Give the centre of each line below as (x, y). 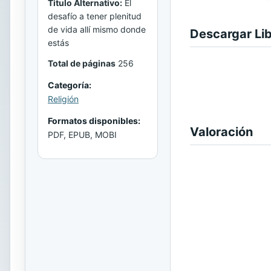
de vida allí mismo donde (97, 30)
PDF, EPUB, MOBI (82, 135)
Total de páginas (82, 64)
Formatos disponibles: (94, 121)
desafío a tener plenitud (95, 16)
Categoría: (70, 85)
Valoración (221, 132)
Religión (63, 99)
